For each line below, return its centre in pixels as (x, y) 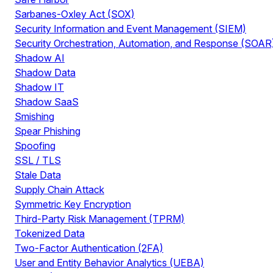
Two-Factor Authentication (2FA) (89, 248)
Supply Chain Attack (59, 190)
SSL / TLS (38, 160)
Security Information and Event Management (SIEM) (130, 29)
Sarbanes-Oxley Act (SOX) (75, 14)
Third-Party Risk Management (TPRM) (100, 219)
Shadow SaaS (47, 102)
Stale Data (38, 175)
